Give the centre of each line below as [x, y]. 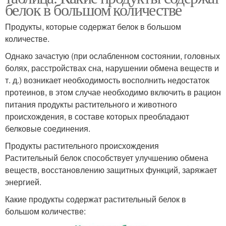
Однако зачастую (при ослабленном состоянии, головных [112, 55]
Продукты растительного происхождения [82, 145]
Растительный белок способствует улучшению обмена [107, 157]
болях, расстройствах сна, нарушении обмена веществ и [112, 68]
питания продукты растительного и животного [91, 104]
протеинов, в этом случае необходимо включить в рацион [113, 92]
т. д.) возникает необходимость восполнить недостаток [107, 80]
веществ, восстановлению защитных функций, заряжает [111, 169]
